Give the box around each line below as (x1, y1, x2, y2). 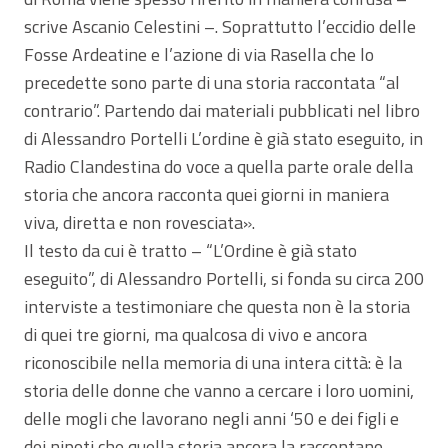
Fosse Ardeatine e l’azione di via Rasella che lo (24, 40, 374, 68)
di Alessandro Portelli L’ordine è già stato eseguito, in (24, 124, 423, 152)
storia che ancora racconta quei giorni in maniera (24, 180, 389, 208)
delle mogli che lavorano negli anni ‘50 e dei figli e (24, 404, 399, 432)
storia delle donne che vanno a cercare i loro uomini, (24, 376, 414, 404)
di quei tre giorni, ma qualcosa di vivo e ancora (24, 320, 367, 348)
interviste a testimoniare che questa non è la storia (24, 292, 410, 320)
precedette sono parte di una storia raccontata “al (24, 68, 400, 96)
